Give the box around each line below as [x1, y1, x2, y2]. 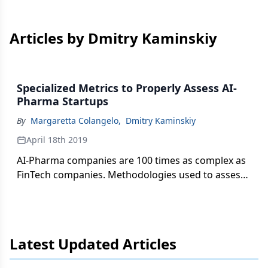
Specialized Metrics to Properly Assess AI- [17, 81, 237, 95]
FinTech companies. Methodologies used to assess [17, 168, 245, 181]
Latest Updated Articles [10, 234, 176, 254]
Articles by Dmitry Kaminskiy [10, 28, 217, 48]
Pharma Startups [17, 94, 108, 108]
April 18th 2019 [26, 134, 87, 145]
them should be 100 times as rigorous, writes [17, 182, 221, 196]
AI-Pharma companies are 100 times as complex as [17, 154, 246, 167]
